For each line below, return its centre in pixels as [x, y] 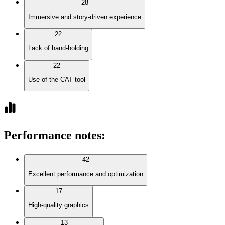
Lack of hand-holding [58, 48]
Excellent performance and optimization [86, 174]
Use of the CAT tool [57, 80]
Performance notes [53, 135]
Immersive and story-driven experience [85, 17]
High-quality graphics [59, 205]
